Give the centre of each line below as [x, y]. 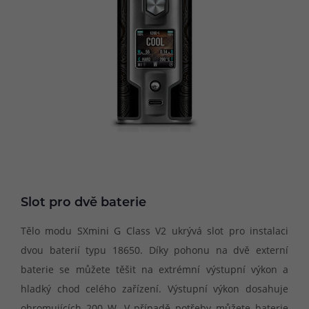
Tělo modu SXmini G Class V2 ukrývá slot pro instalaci [154, 231]
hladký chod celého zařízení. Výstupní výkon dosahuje [154, 289]
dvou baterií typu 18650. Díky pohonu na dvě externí [154, 250]
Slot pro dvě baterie [83, 203]
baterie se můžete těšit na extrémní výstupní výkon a [154, 270]
